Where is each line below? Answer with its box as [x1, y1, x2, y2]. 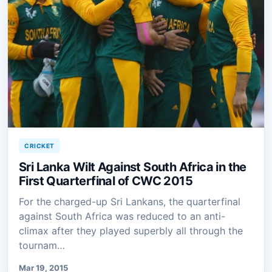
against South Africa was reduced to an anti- [19, 209, 225, 222]
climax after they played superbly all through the [19, 224, 243, 237]
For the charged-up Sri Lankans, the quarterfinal [19, 195, 240, 208]
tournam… [19, 239, 65, 251]
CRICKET [24, 141, 55, 149]
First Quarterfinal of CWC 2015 [19, 173, 192, 188]
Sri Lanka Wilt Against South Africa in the [19, 159, 246, 174]
